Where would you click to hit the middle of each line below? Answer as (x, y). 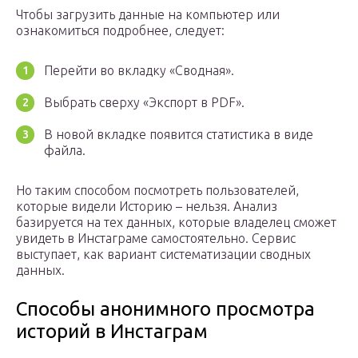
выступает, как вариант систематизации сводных (163, 255)
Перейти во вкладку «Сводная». (139, 71)
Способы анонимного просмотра (165, 309)
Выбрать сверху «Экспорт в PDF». (144, 103)
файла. (65, 151)
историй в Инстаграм (112, 332)
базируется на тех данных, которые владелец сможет (176, 223)
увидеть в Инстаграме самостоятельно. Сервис (156, 239)
